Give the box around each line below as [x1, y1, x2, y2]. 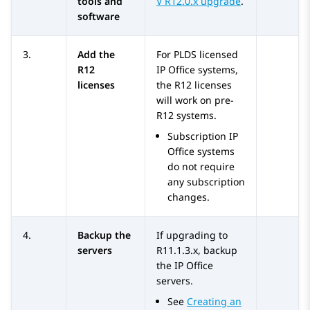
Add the [77, 48, 115, 62]
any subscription [167, 175, 245, 189]
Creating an [187, 295, 241, 309]
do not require [167, 160, 235, 174]
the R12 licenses [156, 78, 232, 92]
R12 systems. [156, 109, 217, 122]
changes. [167, 190, 210, 204]
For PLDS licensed [156, 48, 238, 62]
